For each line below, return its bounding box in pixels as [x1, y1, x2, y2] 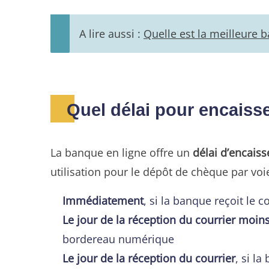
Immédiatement [62, 192, 144, 208]
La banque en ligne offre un [50, 144, 193, 160]
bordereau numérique [62, 231, 174, 246]
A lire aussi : [79, 25, 144, 41]
